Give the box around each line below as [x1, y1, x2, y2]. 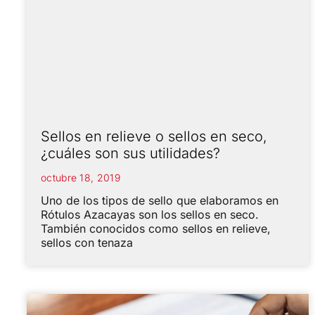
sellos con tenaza [41, 236, 133, 250]
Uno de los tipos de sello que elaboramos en [41, 193, 278, 208]
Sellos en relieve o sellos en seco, [41, 128, 267, 146]
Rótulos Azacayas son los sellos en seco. [41, 207, 259, 222]
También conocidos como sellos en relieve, [41, 221, 271, 236]
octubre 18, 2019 [41, 172, 120, 184]
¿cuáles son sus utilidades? [41, 145, 220, 162]
